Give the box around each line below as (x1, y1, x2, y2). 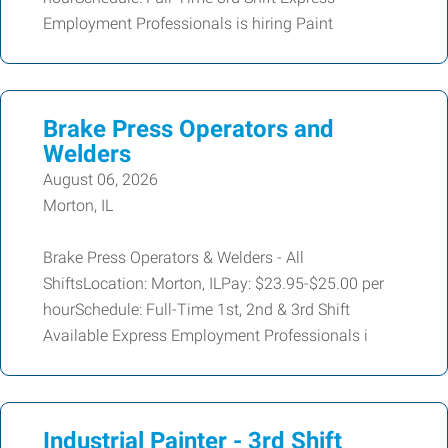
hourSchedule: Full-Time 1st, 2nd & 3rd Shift (43, 300, 350, 319)
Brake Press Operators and (43, 115, 334, 143)
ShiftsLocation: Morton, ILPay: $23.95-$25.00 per (43, 274, 384, 293)
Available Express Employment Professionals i (43, 326, 368, 345)
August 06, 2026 (43, 170, 158, 189)
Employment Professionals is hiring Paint (43, 14, 333, 33)
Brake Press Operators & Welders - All (43, 248, 304, 267)
